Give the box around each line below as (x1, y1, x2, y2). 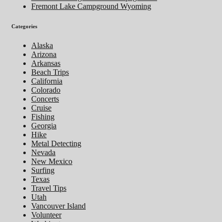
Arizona (31, 50, 56, 59)
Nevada (31, 148, 55, 157)
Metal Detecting (31, 139, 81, 148)
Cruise (31, 104, 52, 112)
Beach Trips (31, 68, 69, 77)
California (31, 77, 62, 86)
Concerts (31, 95, 59, 104)
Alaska (31, 41, 53, 50)
